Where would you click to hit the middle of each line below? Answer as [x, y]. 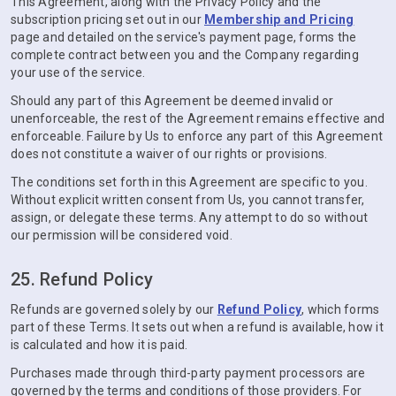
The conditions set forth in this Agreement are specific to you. [189, 182]
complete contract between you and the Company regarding [185, 55]
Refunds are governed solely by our [114, 309]
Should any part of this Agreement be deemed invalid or [172, 101]
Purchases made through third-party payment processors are [188, 373]
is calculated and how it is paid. [99, 345]
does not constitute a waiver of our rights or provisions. [169, 154]
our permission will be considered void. [122, 235]
